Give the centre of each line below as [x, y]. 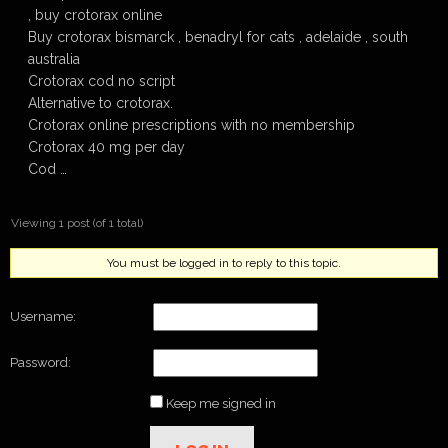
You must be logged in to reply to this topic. [224, 263]
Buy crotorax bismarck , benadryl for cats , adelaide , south [218, 37]
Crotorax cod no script [101, 81]
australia [54, 59]
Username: [43, 316]
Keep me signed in [221, 403]
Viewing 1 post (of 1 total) [77, 223]
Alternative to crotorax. [100, 103]
